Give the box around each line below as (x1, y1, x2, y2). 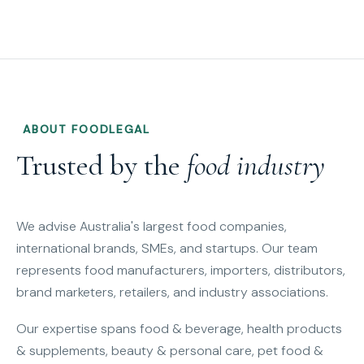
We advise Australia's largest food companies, (16, 218, 287, 236)
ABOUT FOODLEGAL (23, 122, 150, 137)
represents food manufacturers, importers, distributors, (16, 262, 345, 279)
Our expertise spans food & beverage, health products (16, 320, 342, 338)
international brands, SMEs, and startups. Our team (16, 240, 318, 258)
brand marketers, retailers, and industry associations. (16, 284, 328, 301)
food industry (187, 148, 325, 184)
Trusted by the (16, 148, 187, 184)
